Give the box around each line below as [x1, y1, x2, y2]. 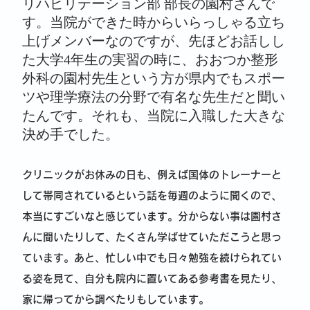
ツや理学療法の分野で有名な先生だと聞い [21, 91, 285, 106]
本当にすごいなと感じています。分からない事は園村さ [21, 211, 282, 222]
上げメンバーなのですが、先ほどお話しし [21, 35, 285, 50]
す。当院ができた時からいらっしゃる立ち [21, 16, 285, 31]
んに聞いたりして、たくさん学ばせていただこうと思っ [21, 232, 282, 243]
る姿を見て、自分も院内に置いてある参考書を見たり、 [21, 273, 282, 284]
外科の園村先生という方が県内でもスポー [21, 72, 285, 87]
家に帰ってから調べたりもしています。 [21, 294, 209, 305]
